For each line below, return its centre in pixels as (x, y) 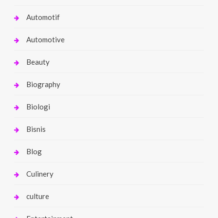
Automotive (45, 39)
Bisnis (36, 129)
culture (37, 196)
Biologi (38, 106)
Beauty (38, 62)
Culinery (40, 173)
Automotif (43, 17)
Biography (43, 84)
